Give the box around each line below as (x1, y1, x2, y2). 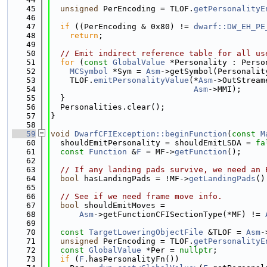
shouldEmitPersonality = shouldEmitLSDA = (51, 138, 256, 147)
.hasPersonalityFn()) (84, 254, 179, 263)
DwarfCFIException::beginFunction (74, 129, 227, 138)
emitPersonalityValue (94, 76, 189, 85)
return (70, 31, 98, 40)
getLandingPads (189, 174, 256, 183)
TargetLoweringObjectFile (89, 228, 203, 237)
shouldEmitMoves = (79, 201, 165, 210)
